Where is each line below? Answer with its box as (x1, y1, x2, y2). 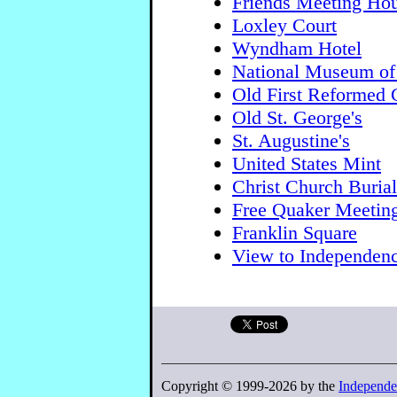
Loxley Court (232, 13, 337, 36)
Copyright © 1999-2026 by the (161, 378, 339, 394)
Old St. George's (232, 105, 362, 128)
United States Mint (232, 152, 381, 175)
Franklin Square (232, 221, 357, 244)
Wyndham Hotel (232, 36, 362, 59)
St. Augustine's (232, 128, 350, 152)
